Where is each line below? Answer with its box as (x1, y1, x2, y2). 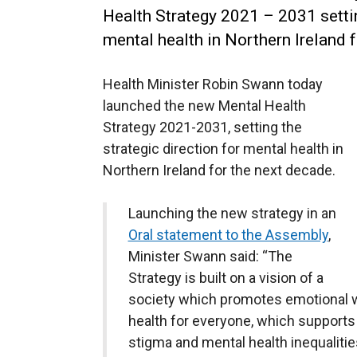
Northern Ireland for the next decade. (103, 162, 335, 178)
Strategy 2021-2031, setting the (103, 119, 302, 135)
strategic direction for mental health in (103, 140, 343, 157)
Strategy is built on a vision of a (127, 269, 324, 286)
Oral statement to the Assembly (127, 226, 328, 243)
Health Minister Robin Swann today (103, 76, 323, 92)
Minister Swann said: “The (127, 248, 292, 265)
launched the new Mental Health (103, 97, 306, 114)
